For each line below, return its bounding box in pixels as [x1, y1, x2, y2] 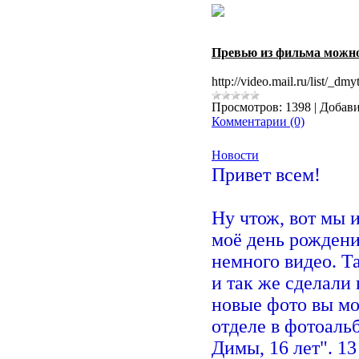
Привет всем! [212, 164, 321, 185]
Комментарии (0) [212, 115, 305, 128]
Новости [212, 148, 259, 162]
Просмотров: [212, 100, 282, 114]
